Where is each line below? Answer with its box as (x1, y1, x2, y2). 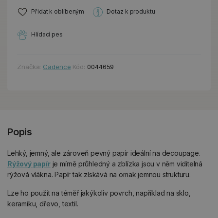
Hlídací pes (31, 31, 63, 38)
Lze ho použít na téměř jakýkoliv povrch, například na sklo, (7, 188, 191, 197)
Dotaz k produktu (107, 8, 155, 16)
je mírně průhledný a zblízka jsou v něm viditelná (50, 159, 203, 168)
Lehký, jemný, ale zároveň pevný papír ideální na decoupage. (7, 148, 200, 157)
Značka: (17, 62, 43, 71)
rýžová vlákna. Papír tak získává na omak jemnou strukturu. (7, 170, 191, 179)
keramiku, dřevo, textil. (7, 199, 78, 208)
